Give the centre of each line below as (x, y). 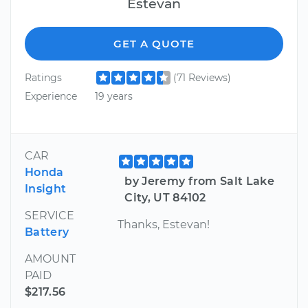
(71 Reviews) (202, 77)
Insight (46, 188)
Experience (51, 97)
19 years (113, 97)
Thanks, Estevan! (164, 224)
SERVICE (49, 215)
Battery (47, 232)
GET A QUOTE (154, 43)
